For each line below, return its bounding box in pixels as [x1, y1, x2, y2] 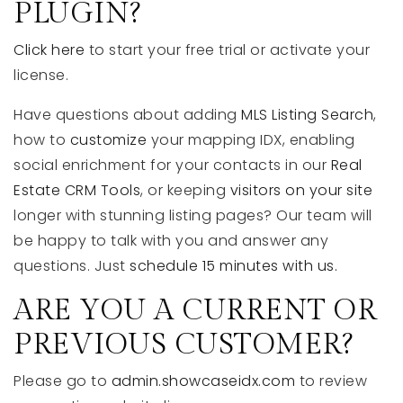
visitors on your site [229, 180, 372, 201]
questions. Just [13, 255, 130, 276]
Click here [13, 40, 85, 60]
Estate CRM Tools [13, 180, 140, 201]
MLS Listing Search [241, 104, 373, 125]
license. [13, 65, 68, 85]
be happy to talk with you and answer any [13, 230, 328, 251]
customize [69, 130, 147, 150]
